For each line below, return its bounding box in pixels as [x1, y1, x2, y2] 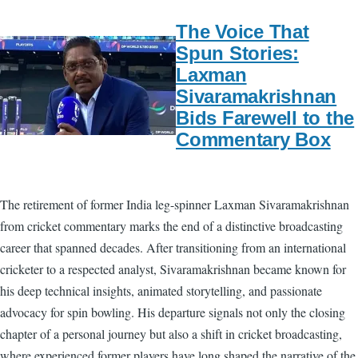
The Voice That [176, 20, 309, 42]
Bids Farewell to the [176, 106, 355, 129]
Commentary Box [176, 128, 331, 150]
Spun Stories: [176, 42, 299, 64]
